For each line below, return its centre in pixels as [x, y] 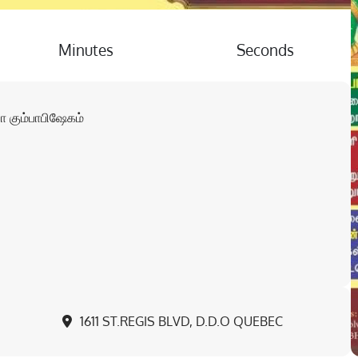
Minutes [86, 50]
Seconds [265, 50]
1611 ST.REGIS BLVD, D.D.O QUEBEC [181, 321]
